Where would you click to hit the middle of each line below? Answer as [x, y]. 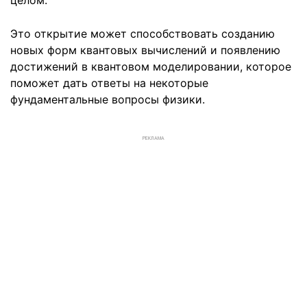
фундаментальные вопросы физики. [108, 99]
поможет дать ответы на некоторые [109, 83]
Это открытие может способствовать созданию [143, 33]
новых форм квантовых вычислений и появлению [145, 50]
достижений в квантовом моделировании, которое [151, 66]
